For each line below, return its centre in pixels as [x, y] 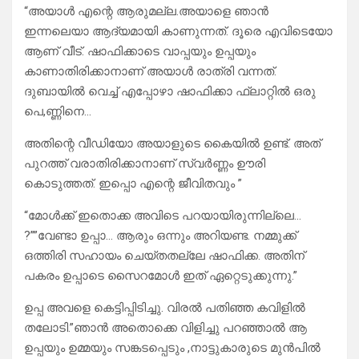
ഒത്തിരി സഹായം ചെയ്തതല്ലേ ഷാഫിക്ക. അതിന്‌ [164, 256]
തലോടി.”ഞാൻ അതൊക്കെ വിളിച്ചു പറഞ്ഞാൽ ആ [165, 328]
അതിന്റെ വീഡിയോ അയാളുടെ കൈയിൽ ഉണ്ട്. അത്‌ [172, 144]
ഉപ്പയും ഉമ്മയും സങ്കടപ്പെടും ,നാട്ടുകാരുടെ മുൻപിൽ [172, 348]
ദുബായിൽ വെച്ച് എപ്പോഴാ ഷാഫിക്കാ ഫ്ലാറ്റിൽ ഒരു [170, 92]
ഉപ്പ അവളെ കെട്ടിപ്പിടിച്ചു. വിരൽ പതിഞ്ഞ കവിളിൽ [165, 308]
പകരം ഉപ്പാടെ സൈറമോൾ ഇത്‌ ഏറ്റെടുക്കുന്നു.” [161, 276]
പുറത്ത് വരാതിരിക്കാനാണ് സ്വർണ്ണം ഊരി [145, 164]
